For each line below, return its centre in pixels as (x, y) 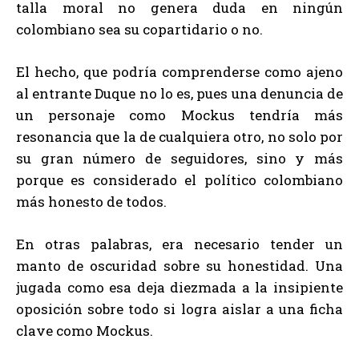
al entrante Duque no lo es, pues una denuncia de (179, 93)
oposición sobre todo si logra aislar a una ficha (179, 309)
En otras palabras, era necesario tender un (179, 244)
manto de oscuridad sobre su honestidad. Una (179, 265)
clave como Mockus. (85, 330)
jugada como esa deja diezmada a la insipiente (179, 287)
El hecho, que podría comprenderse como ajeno (179, 71)
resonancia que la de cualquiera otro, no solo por (179, 136)
